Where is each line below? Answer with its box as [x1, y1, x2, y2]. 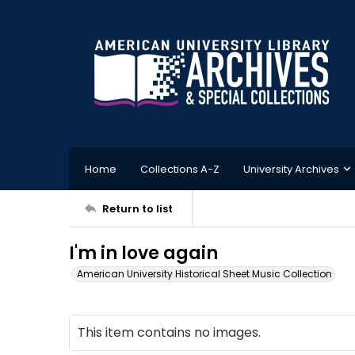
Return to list [102, 200, 173, 216]
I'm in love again [69, 241, 218, 265]
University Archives [243, 161, 339, 177]
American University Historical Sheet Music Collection [77, 267, 332, 281]
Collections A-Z [140, 161, 219, 177]
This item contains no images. [78, 323, 261, 342]
